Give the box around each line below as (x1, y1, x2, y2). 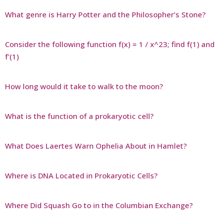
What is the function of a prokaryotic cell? (5, 111, 154, 121)
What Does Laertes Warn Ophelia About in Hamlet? (5, 140, 187, 151)
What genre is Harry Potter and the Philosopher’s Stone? (5, 9, 206, 19)
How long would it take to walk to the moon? (5, 81, 163, 91)
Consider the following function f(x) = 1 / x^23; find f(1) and (5, 39, 215, 49)
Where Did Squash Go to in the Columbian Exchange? (5, 200, 193, 210)
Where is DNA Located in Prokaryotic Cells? (5, 170, 158, 180)
